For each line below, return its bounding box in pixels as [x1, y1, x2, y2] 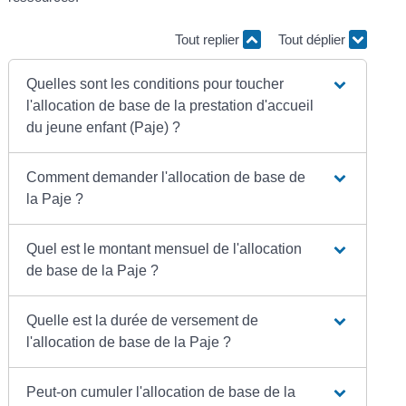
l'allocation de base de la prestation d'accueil [26, 97, 314, 113]
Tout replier [174, 32, 243, 48]
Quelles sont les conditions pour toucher [26, 75, 285, 92]
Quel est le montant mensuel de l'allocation [26, 240, 303, 256]
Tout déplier [277, 32, 349, 48]
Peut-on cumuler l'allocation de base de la [26, 383, 296, 400]
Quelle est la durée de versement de [26, 312, 259, 328]
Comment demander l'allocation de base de [26, 169, 306, 185]
